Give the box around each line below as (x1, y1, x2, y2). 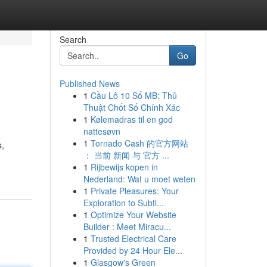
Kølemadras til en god (90, 113, 173, 125)
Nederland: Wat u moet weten (83, 173, 195, 185)
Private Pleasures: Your (90, 185, 179, 197)
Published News (59, 77, 120, 89)
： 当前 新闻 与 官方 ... (83, 149, 169, 161)
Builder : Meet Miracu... (83, 221, 171, 232)
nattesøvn (83, 125, 120, 137)
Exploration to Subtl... (83, 197, 164, 209)
